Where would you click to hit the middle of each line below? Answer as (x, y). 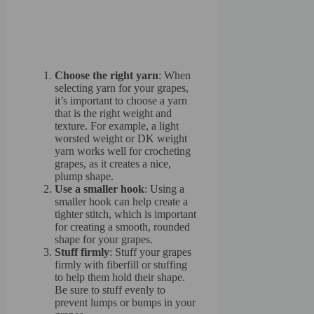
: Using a (164, 189)
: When (175, 76)
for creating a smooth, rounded (122, 227)
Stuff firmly (82, 252)
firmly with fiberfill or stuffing (121, 265)
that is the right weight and (113, 114)
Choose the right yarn (107, 76)
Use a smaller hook (100, 189)
